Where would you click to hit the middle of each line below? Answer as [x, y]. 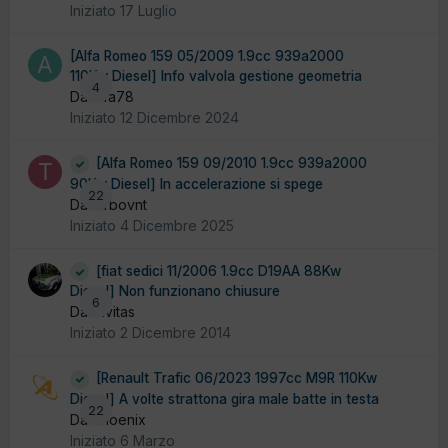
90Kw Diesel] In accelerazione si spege [196, 183]
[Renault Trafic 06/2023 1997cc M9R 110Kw [236, 378]
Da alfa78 [102, 97]
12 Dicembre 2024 [179, 118]
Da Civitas [102, 312]
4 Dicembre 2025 [177, 225]
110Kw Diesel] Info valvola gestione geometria [216, 76]
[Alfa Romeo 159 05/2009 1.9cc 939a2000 [207, 56]
